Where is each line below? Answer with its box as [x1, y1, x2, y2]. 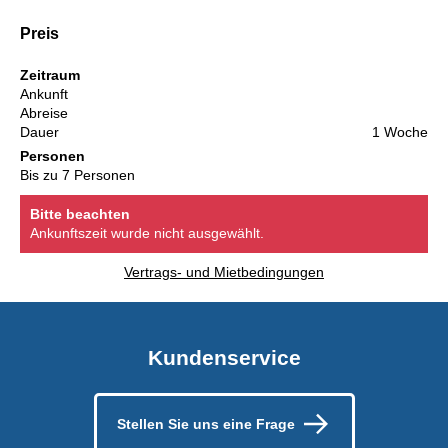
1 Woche [372, 123, 428, 140]
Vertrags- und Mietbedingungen [124, 263, 324, 280]
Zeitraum [20, 66, 80, 83]
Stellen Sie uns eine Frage [116, 415, 295, 432]
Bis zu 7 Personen [20, 166, 135, 183]
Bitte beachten [30, 205, 130, 222]
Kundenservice [147, 345, 301, 369]
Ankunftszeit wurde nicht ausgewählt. [30, 224, 264, 241]
